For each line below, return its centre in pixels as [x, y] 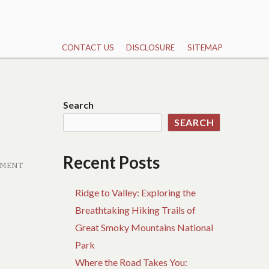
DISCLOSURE [151, 48]
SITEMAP [205, 48]
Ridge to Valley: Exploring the [136, 193]
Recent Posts [112, 163]
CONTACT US [88, 48]
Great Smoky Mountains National [144, 228]
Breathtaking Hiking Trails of [136, 210]
